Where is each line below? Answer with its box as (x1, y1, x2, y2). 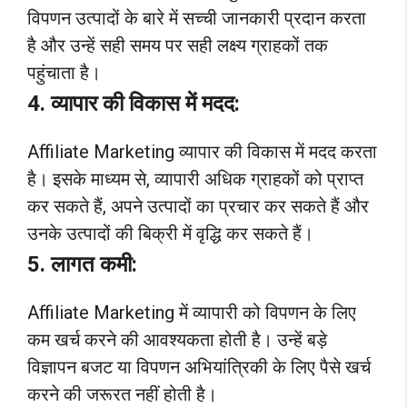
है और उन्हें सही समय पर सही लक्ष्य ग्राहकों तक (27, 34, 328, 56)
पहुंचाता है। (27, 61, 101, 84)
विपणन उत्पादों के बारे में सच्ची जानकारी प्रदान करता (27, 6, 366, 29)
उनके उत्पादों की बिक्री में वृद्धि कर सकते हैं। (27, 222, 313, 244)
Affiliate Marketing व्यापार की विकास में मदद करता (27, 140, 377, 163)
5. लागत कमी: (27, 251, 137, 277)
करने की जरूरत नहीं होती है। (27, 382, 217, 405)
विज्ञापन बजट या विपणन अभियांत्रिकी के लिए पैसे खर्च (27, 355, 371, 378)
